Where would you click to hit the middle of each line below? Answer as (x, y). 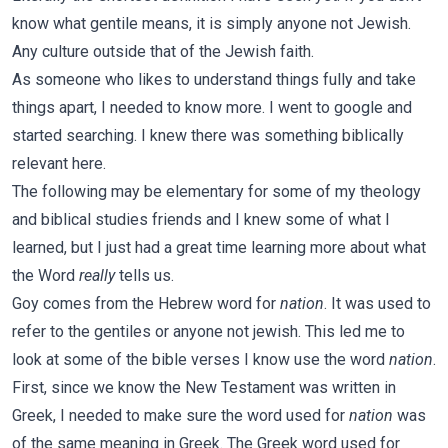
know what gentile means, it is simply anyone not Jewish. (211, 23)
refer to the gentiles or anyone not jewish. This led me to (208, 331)
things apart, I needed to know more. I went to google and (212, 107)
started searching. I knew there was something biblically (208, 135)
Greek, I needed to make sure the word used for (180, 415)
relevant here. (61, 163)
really (97, 275)
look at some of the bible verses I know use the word (200, 359)
